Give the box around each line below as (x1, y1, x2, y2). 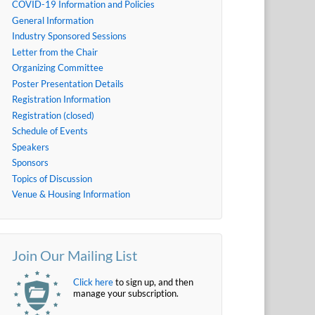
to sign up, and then (112, 276, 193, 288)
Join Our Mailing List (11, 246, 137, 264)
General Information (11, 14, 94, 26)
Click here (72, 276, 113, 288)
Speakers (11, 141, 49, 153)
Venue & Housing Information (11, 188, 130, 200)
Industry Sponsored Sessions (11, 30, 127, 42)
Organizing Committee (11, 62, 103, 74)
